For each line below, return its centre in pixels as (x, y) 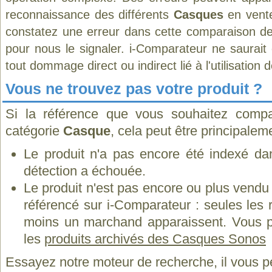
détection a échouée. (85, 171)
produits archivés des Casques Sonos (155, 239)
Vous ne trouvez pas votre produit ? (134, 89)
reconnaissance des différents (90, 15)
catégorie (34, 131)
